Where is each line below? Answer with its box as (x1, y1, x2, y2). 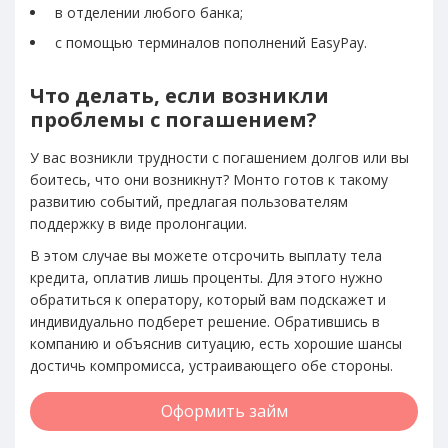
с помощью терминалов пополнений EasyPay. (55, 32, 367, 52)
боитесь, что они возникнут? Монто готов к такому (30, 169, 388, 189)
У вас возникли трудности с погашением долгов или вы (30, 147, 409, 167)
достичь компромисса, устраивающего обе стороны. (30, 355, 393, 375)
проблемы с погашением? (30, 105, 317, 133)
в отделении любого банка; (55, 2, 243, 22)
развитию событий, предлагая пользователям (30, 191, 348, 211)
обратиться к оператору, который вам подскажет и (30, 289, 386, 309)
